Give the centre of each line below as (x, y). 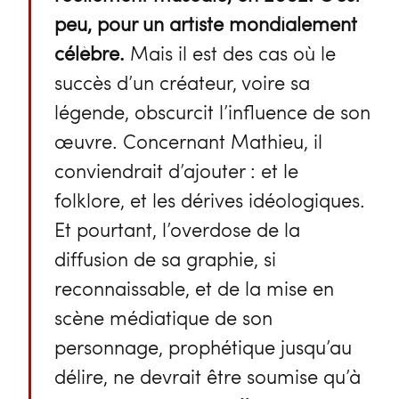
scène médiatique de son (163, 317)
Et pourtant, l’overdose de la (177, 228)
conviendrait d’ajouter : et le (176, 170)
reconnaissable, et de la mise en (194, 287)
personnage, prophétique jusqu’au (203, 346)
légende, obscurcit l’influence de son (212, 111)
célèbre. (89, 52)
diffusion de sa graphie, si (165, 258)
